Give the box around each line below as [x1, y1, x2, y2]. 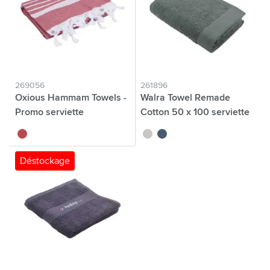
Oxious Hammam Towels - [15, 93, 127, 102]
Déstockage [20, 156, 70, 166]
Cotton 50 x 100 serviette [140, 107, 250, 117]
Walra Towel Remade [140, 93, 230, 102]
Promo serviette [15, 107, 84, 117]
